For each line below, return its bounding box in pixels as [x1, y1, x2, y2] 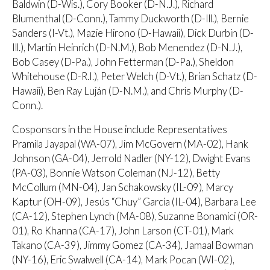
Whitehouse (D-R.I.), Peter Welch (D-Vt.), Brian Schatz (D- [12, 70, 257, 83]
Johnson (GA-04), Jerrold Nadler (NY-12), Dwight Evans [12, 152, 251, 165]
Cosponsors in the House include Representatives [12, 124, 227, 136]
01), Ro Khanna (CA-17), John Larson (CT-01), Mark [12, 225, 234, 237]
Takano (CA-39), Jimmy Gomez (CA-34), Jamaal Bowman [12, 239, 253, 252]
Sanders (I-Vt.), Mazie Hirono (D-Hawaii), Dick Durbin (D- [12, 27, 254, 39]
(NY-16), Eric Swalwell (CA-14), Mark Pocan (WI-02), [12, 254, 234, 266]
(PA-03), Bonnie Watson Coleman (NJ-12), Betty [12, 167, 220, 180]
